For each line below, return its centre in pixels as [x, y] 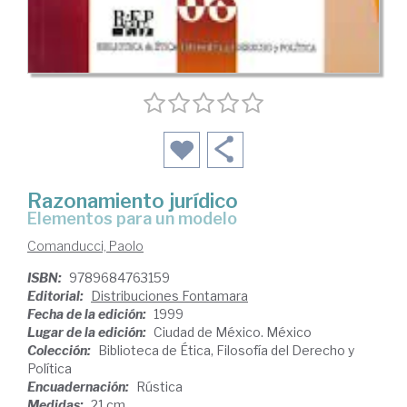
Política [50, 369]
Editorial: [57, 296]
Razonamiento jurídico [133, 201]
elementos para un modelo [137, 219]
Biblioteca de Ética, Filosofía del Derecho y [226, 351]
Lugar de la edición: [88, 333]
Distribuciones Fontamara [169, 296]
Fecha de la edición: [88, 314]
